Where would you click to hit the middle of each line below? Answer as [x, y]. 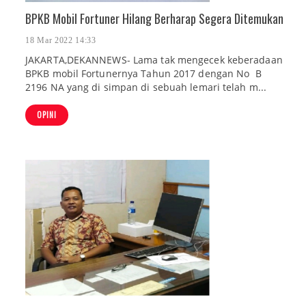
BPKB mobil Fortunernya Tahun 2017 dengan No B [143, 74]
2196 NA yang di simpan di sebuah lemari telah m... [146, 87]
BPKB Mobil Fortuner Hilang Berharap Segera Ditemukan [154, 18]
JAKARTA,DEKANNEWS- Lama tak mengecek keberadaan [154, 60]
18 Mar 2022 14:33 [61, 41]
